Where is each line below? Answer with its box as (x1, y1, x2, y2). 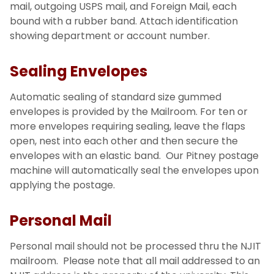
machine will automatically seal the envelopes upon (10, 163, 259, 177)
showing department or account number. (10, 28, 210, 43)
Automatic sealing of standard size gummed (10, 89, 221, 104)
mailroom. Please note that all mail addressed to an (10, 253, 260, 268)
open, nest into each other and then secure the (10, 133, 238, 148)
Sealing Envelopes (10, 61, 150, 81)
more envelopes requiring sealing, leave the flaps (10, 119, 245, 133)
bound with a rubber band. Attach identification (10, 13, 238, 28)
